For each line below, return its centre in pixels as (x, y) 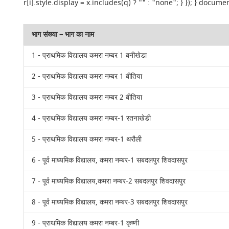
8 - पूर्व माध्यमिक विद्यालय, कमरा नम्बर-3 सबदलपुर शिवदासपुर (110, 202)
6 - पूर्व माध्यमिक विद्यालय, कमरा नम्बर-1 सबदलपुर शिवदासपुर (110, 160)
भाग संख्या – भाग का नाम (63, 35)
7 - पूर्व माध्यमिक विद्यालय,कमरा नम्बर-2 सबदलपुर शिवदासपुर (109, 181)
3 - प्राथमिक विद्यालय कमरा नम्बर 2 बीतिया (87, 97)
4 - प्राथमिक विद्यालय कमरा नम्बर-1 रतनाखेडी (91, 118)
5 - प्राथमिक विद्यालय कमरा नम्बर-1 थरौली (87, 139)
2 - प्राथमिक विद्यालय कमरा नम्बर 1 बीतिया (87, 76)
